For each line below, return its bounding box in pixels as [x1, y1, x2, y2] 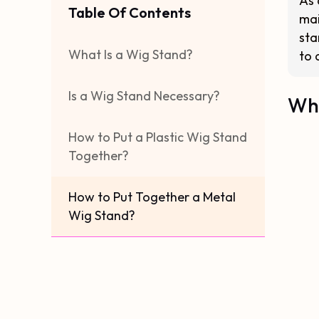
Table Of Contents [68, 4, 191, 21]
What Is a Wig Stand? [68, 46, 193, 63]
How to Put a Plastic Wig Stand [68, 129, 247, 145]
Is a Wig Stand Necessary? [68, 88, 220, 104]
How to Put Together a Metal [68, 189, 236, 205]
